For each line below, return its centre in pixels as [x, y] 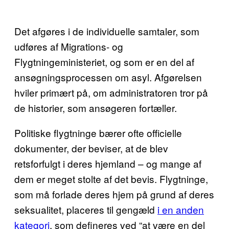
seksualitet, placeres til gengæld [86, 209]
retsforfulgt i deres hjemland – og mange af [108, 163]
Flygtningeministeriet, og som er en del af [104, 62]
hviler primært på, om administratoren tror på [111, 92]
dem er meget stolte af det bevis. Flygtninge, [111, 179]
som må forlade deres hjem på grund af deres [114, 194]
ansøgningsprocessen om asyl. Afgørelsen [108, 77]
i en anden [181, 209]
